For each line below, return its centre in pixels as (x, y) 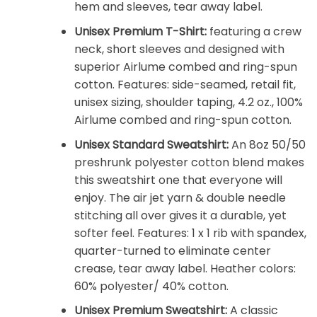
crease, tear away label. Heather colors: (185, 268)
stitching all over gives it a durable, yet (180, 215)
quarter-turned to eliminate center (172, 250)
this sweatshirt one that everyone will (178, 180)
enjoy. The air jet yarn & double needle (180, 197)
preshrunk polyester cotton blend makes (189, 162)
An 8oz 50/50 (267, 144)
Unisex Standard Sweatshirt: (151, 144)
